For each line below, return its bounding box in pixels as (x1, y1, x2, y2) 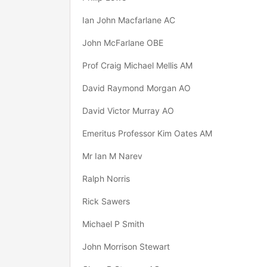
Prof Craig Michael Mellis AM (82, 60, 193, 70)
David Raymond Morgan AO (82, 83, 191, 93)
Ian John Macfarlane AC (82, 15, 175, 25)
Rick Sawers (82, 196, 130, 206)
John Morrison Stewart (82, 241, 170, 252)
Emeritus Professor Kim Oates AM (82, 128, 212, 138)
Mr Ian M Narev (82, 151, 142, 161)
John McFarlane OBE (82, 38, 163, 48)
